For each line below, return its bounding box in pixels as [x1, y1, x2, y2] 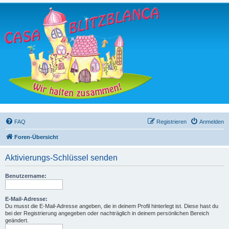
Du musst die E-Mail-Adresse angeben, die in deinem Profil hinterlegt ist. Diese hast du [5, 203, 218, 209]
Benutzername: [5, 173, 47, 179]
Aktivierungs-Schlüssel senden [5, 153, 118, 162]
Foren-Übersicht [14, 134, 58, 140]
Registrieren [156, 119, 187, 125]
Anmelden [199, 119, 224, 125]
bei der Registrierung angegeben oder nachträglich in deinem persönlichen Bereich [5, 210, 209, 216]
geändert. [5, 217, 29, 223]
